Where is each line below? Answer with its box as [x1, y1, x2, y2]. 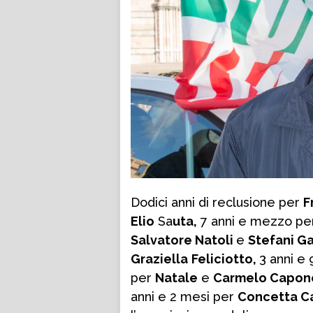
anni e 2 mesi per [131, 289, 238, 305]
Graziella [131, 252, 188, 267]
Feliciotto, [191, 252, 259, 267]
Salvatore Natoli [131, 233, 236, 248]
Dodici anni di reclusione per [131, 195, 303, 210]
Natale [155, 270, 198, 286]
